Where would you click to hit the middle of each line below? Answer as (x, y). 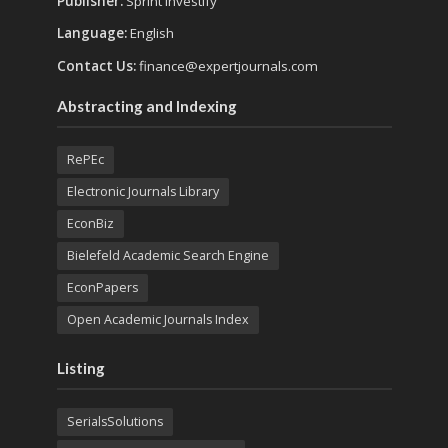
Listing (80, 367)
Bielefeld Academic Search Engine (167, 255)
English (151, 33)
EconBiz (90, 223)
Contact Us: (97, 65)
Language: (93, 33)
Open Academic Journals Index (157, 319)
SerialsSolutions (114, 421)
